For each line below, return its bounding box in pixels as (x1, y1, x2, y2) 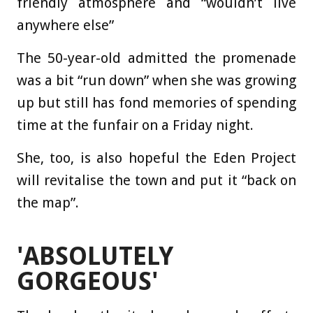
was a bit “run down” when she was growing (17, 71, 296, 89)
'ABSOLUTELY (17, 240, 173, 271)
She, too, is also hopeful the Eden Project (17, 149, 296, 166)
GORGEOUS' (17, 265, 159, 296)
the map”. (17, 194, 79, 211)
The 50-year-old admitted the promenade (17, 49, 296, 66)
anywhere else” (17, 16, 114, 34)
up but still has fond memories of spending (17, 94, 296, 111)
